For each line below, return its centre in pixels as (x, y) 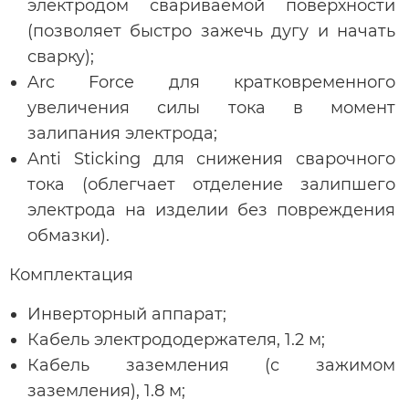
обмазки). (68, 235)
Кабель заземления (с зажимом (211, 365)
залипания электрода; (122, 133)
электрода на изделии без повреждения (211, 210)
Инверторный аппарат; (127, 314)
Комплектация (71, 274)
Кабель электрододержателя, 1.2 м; (176, 339)
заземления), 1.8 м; (106, 390)
